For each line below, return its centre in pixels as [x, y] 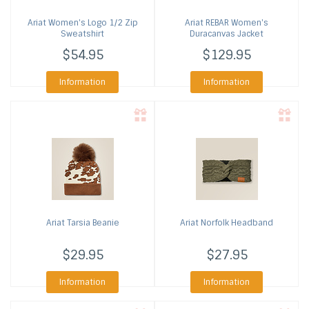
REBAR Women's [236, 23]
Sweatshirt [82, 34]
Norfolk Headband [236, 223]
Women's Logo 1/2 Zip [92, 23]
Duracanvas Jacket [227, 34]
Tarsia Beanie [92, 223]
